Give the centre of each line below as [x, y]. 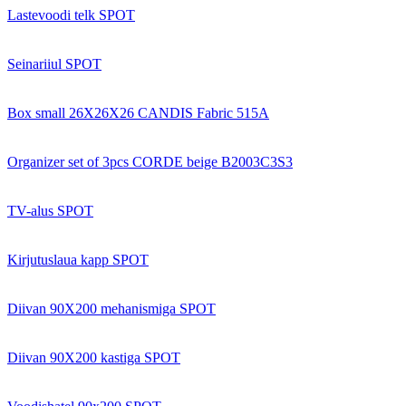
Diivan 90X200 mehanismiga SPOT [111, 308]
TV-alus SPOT [50, 210]
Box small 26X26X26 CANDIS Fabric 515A [138, 112]
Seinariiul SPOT [54, 63]
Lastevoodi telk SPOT [71, 14]
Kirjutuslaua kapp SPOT [78, 259]
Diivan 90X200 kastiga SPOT [94, 357]
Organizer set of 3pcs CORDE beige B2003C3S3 [150, 161]
